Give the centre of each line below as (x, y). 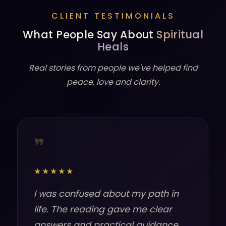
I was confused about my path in (106, 194)
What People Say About (90, 35)
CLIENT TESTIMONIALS (113, 16)
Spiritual (180, 35)
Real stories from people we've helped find (113, 68)
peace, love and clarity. (113, 82)
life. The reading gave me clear (103, 209)
